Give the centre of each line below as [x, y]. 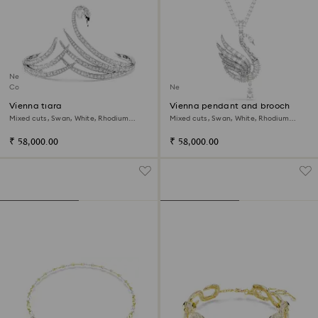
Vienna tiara [36, 106]
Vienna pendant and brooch [230, 106]
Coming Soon [33, 88]
